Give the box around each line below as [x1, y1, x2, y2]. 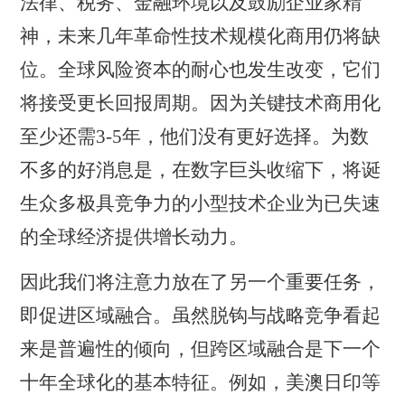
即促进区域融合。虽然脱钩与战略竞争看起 [20, 304, 381, 326]
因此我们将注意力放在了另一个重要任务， [20, 270, 381, 293]
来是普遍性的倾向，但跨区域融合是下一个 [20, 337, 381, 360]
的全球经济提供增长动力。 [20, 226, 249, 249]
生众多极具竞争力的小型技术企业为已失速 [20, 193, 381, 215]
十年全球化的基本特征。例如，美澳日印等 [20, 371, 381, 393]
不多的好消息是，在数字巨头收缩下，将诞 [20, 159, 381, 182]
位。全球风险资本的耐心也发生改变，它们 [20, 59, 381, 81]
